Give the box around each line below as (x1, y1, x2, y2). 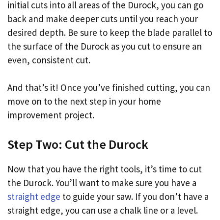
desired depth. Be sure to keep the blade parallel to (7, 26, 212, 38)
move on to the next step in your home (7, 95, 161, 108)
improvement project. (7, 109, 94, 121)
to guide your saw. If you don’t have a (60, 190, 209, 202)
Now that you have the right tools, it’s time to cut (7, 163, 202, 175)
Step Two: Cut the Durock (7, 136, 148, 152)
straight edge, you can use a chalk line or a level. (7, 204, 198, 216)
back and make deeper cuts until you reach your (7, 12, 198, 25)
